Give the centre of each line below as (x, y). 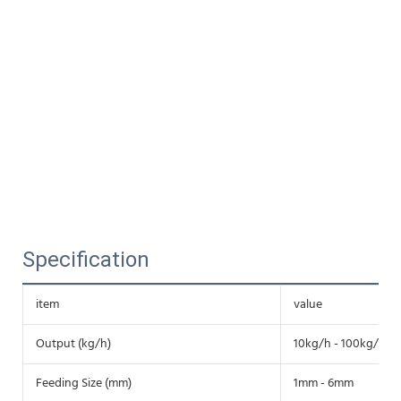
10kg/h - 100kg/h (340, 344)
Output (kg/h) (73, 344)
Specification (86, 259)
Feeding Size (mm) (84, 383)
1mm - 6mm (324, 383)
